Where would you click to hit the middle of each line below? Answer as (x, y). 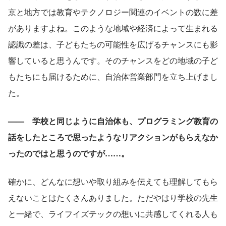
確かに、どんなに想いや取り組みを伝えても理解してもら (113, 182)
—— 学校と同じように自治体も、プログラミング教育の (113, 121)
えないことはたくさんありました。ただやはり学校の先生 (113, 198)
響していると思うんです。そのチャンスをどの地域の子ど (113, 61)
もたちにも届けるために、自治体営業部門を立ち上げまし (113, 77)
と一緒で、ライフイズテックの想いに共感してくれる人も (113, 214)
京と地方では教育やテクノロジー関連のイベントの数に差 (113, 12)
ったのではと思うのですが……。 (69, 153)
